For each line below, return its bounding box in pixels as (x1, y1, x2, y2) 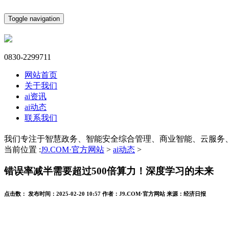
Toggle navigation (8, 15, 60, 22)
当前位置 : (4, 145, 41, 154)
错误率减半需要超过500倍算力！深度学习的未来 (4, 166, 214, 177)
